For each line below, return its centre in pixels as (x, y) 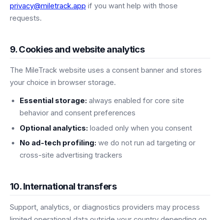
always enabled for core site (136, 101)
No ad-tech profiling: (58, 143)
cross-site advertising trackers (71, 155)
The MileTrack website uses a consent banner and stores (106, 70)
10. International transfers (63, 186)
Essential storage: (53, 101)
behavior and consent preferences (78, 113)
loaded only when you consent (140, 128)
